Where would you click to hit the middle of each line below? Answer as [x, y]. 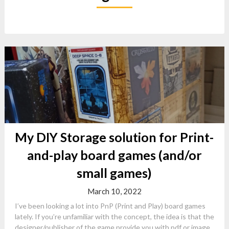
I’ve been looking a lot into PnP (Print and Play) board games [110, 206]
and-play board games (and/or [114, 155]
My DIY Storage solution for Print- [114, 137]
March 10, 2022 [114, 191]
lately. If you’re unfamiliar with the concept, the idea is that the [114, 216]
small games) [114, 173]
